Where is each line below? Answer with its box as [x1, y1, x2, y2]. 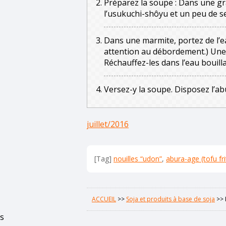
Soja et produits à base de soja [126, 194, 215, 203]
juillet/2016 [87, 118, 129, 130]
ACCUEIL [92, 194, 116, 203]
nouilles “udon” [114, 153, 162, 163]
